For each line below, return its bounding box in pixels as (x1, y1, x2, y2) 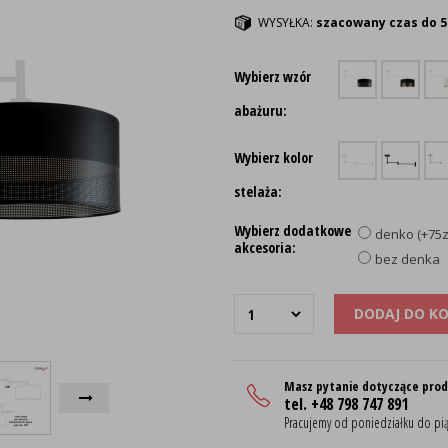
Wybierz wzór (234, 67, 311, 86)
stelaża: (234, 182, 282, 201)
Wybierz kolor (234, 148, 313, 167)
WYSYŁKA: (258, 14, 316, 31)
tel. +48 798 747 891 (284, 393, 408, 415)
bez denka (375, 250, 440, 268)
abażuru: (234, 101, 287, 120)
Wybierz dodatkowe (234, 221, 351, 240)
